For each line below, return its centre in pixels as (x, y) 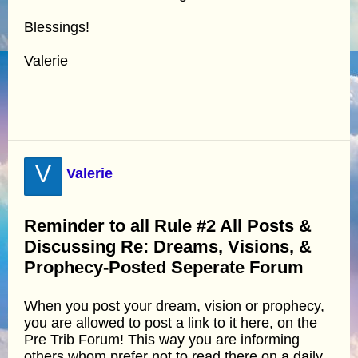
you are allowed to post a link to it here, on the (171, 322)
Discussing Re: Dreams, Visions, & (168, 246)
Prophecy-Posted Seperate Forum (164, 267)
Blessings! (57, 27)
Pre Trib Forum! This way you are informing (162, 339)
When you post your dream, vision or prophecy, (174, 306)
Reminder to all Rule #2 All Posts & (168, 225)
